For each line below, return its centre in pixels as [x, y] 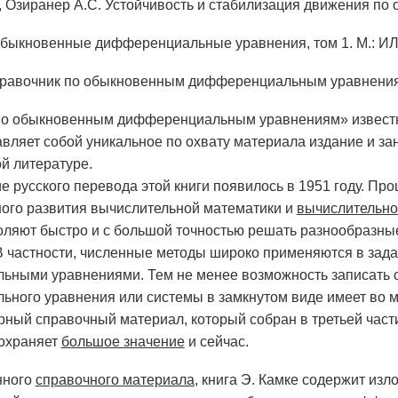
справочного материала [115, 380]
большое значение [123, 342]
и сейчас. [216, 342]
